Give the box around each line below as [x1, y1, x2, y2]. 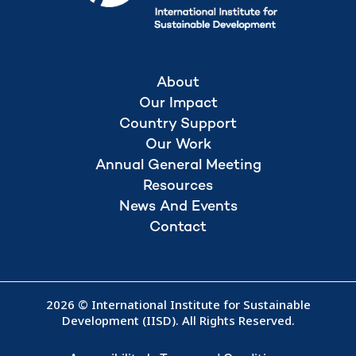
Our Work [145, 137, 211, 153]
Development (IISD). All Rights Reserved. [61, 311, 295, 328]
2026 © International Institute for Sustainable [45, 296, 311, 312]
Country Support [119, 116, 237, 132]
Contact [149, 219, 207, 235]
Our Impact [138, 95, 218, 111]
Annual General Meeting [95, 157, 261, 173]
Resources [143, 178, 213, 194]
